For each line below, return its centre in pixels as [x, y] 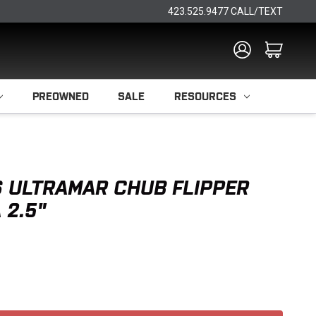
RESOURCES [205, 96]
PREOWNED [60, 96]
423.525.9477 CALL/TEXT [225, 11]
